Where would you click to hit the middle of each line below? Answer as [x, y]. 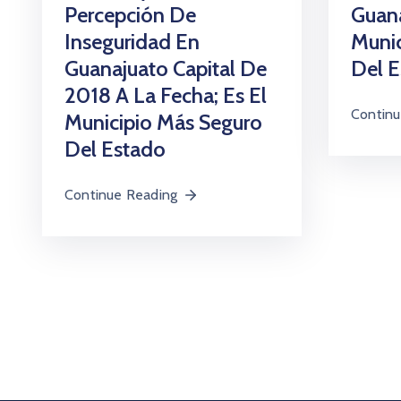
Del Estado [115, 149]
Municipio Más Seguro [163, 123]
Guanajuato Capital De [166, 69]
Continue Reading [121, 195]
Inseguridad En [132, 42]
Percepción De [130, 15]
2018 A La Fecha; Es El [166, 96]
